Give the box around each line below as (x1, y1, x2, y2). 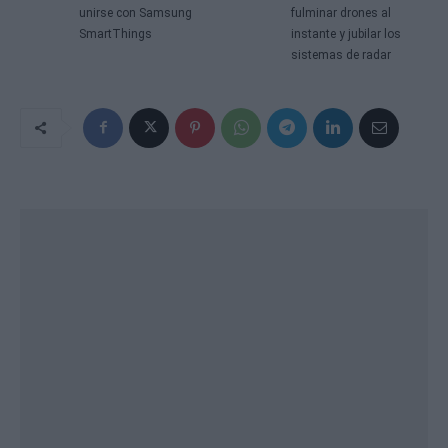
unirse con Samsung (78, 5, 192, 20)
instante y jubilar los (291, 26, 402, 41)
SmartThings (78, 26, 152, 41)
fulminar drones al (291, 5, 392, 20)
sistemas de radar (291, 47, 392, 62)
